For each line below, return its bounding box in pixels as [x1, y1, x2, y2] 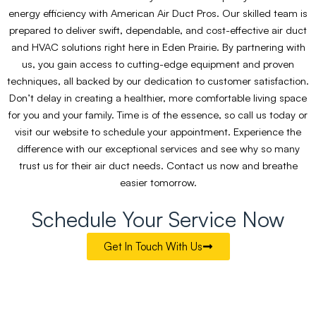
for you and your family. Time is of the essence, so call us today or [8, 108, 308, 121]
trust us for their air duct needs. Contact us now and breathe [18, 159, 298, 172]
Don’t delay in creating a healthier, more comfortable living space [9, 91, 307, 104]
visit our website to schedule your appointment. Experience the [15, 125, 301, 138]
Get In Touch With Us [103, 240, 202, 253]
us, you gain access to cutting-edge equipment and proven [22, 57, 294, 71]
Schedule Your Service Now [32, 206, 284, 232]
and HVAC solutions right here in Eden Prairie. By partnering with [11, 40, 305, 54]
